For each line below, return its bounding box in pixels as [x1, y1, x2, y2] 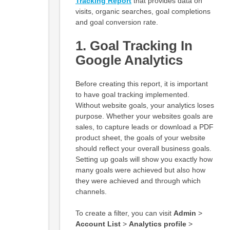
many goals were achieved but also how [75, 166, 205, 175]
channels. [75, 187, 107, 196]
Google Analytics [75, 53, 183, 68]
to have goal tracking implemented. [75, 90, 189, 99]
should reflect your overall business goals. [75, 144, 212, 153]
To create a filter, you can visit [75, 209, 174, 218]
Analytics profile [128, 220, 186, 228]
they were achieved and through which [75, 177, 201, 185]
